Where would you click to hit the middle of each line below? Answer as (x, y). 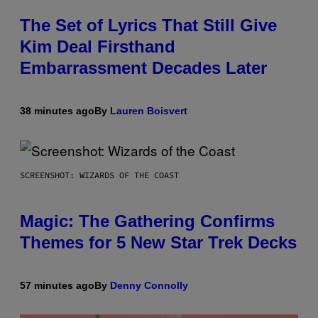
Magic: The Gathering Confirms (147, 221)
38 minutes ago (57, 111)
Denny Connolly (149, 286)
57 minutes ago (57, 286)
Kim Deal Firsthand (98, 47)
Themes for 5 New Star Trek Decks (158, 243)
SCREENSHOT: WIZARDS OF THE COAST (99, 175)
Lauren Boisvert (149, 111)
